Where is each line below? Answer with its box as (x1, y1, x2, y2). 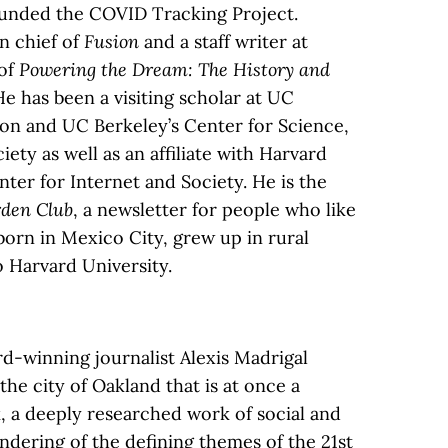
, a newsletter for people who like (73, 198, 356, 221)
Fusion (84, 30, 139, 53)
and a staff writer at (139, 30, 308, 53)
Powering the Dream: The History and (19, 58, 330, 81)
